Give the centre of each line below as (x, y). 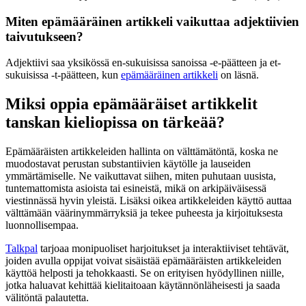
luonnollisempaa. (42, 225)
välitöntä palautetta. (47, 298)
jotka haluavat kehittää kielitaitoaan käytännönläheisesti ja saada (143, 286)
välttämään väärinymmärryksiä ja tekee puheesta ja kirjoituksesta (144, 213)
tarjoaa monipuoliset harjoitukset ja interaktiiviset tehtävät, (163, 249)
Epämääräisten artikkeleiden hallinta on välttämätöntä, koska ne (142, 152)
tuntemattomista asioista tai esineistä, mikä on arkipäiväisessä (136, 189)
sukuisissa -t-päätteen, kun (63, 75)
